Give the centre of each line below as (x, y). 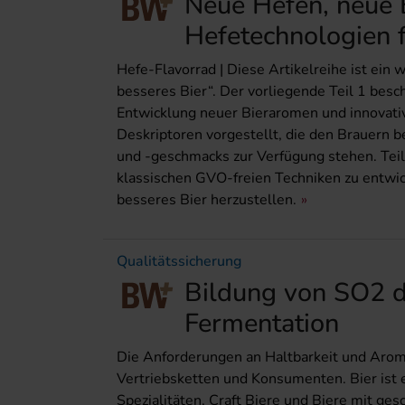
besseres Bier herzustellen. (207, 200)
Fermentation (262, 324)
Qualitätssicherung (179, 262)
